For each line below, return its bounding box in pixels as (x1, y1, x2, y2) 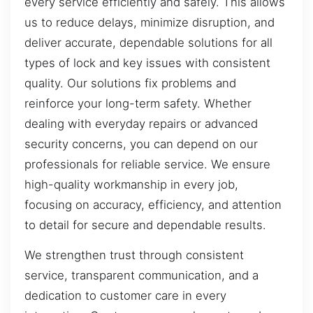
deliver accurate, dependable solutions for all (24, 35, 272, 50)
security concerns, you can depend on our (24, 136, 258, 151)
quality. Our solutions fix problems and (24, 75, 236, 90)
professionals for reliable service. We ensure (24, 156, 270, 171)
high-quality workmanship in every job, (24, 177, 238, 191)
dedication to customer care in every (24, 289, 226, 303)
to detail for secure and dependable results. (24, 217, 266, 232)
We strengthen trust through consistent (24, 248, 244, 263)
